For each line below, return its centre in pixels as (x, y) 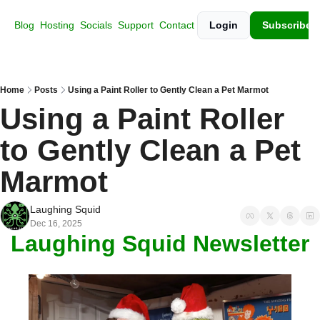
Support (136, 25)
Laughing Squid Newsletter (160, 244)
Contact (177, 25)
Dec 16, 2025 (56, 224)
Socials (96, 25)
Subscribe (287, 25)
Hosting (57, 25)
